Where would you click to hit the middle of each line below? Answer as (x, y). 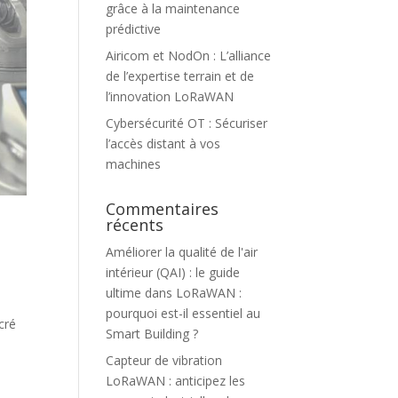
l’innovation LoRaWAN (170, 96)
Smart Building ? (152, 334)
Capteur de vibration (164, 360)
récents (135, 225)
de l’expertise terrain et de (180, 76)
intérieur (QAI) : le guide (173, 272)
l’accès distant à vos (163, 143)
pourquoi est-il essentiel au (183, 313)
